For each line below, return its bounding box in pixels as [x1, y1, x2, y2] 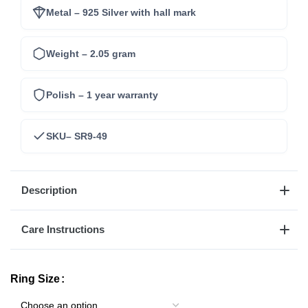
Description [21, 184, 77, 197]
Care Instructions [21, 223, 104, 236]
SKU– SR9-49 [46, 130, 107, 142]
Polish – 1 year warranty [46, 89, 158, 100]
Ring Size [10, 273, 60, 285]
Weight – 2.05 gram [46, 47, 135, 59]
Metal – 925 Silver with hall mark [46, 6, 196, 18]
